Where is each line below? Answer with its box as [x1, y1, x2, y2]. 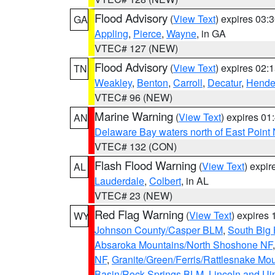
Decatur [207, 76, 241, 90]
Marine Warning [95, 108, 173, 124]
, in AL [181, 174, 209, 188]
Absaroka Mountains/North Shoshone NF [95, 238, 273, 252]
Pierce [133, 26, 161, 41]
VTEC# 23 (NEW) [95, 188, 172, 203]
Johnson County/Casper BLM [95, 223, 223, 237]
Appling [95, 26, 128, 41]
